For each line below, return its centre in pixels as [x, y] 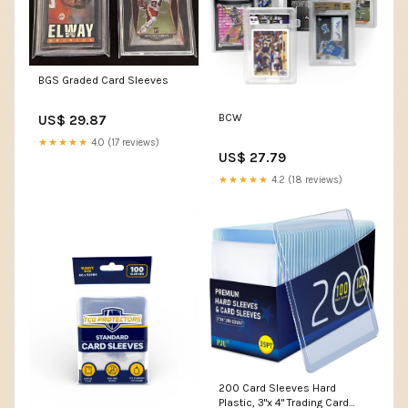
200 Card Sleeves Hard [277, 388]
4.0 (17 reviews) [124, 142]
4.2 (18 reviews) [306, 180]
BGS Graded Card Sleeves [103, 80]
